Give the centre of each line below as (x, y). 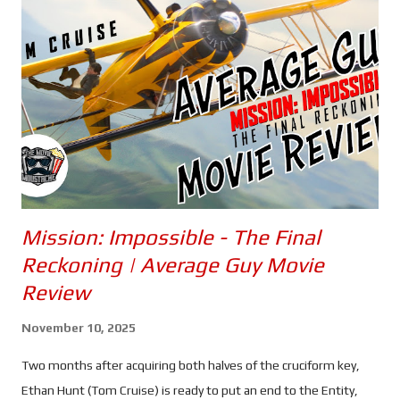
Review (56, 292)
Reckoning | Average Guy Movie (173, 264)
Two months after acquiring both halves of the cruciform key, (191, 365)
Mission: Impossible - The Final (171, 237)
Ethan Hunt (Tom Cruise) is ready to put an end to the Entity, (190, 390)
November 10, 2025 (79, 327)
